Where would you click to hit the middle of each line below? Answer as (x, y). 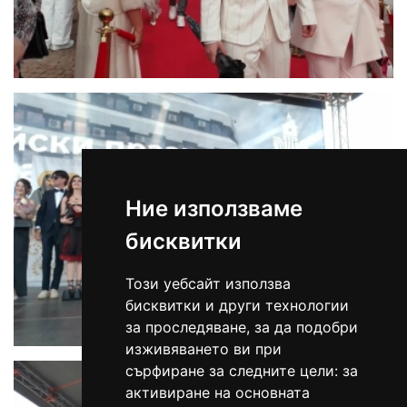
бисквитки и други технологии (237, 305)
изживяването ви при (203, 349)
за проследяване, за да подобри (241, 327)
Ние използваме (213, 208)
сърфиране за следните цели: (233, 371)
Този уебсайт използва (208, 283)
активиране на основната (217, 392)
